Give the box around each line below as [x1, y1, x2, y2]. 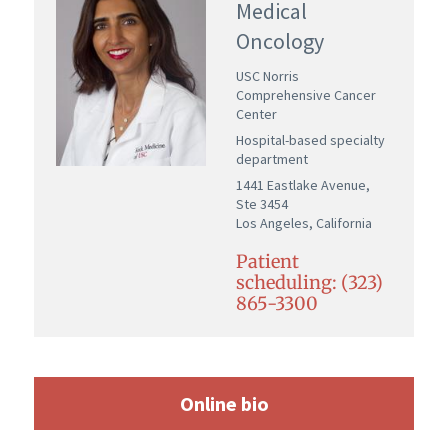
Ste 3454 [236, 194, 289, 213]
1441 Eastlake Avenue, [236, 175, 371, 194]
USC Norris [236, 66, 300, 85]
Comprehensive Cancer [236, 85, 377, 104]
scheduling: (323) [236, 270, 384, 294]
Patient [236, 249, 300, 273]
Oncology [236, 26, 325, 55]
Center [236, 104, 278, 123]
